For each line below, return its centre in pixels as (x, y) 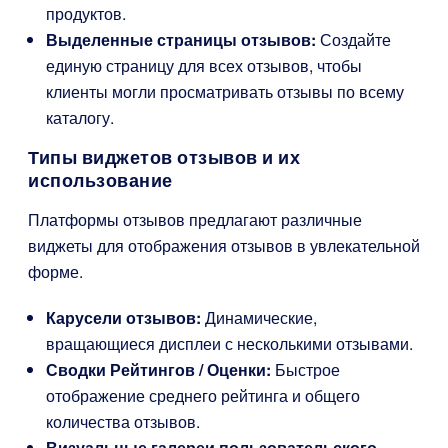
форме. (55, 271)
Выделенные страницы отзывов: (181, 39)
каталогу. (80, 117)
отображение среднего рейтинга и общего (203, 395)
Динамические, (259, 317)
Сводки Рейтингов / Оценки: (158, 369)
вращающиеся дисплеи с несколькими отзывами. (229, 343)
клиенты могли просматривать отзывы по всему (225, 91)
